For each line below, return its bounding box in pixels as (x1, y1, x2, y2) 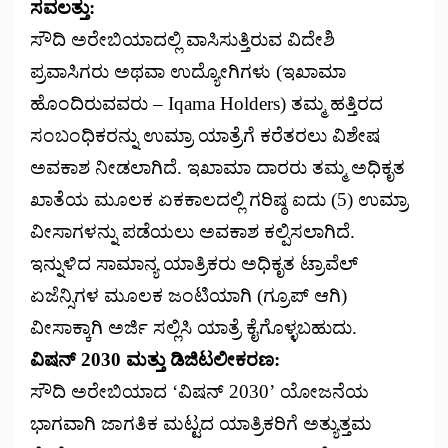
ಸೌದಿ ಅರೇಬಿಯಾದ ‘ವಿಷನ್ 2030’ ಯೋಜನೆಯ (30, 380, 369, 402)
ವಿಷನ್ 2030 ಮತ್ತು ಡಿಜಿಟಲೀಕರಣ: (30, 348, 280, 370)
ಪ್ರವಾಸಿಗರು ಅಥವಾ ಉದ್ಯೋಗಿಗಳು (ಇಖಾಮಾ (30, 60, 346, 82)
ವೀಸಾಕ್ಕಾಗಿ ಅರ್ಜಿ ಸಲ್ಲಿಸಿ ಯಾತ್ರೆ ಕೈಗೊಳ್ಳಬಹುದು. (30, 316, 357, 338)
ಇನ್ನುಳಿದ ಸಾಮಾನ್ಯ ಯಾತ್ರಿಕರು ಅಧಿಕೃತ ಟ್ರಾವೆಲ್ (30, 252, 358, 274)
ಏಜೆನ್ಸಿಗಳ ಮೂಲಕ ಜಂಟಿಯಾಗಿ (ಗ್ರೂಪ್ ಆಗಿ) (30, 284, 347, 306)
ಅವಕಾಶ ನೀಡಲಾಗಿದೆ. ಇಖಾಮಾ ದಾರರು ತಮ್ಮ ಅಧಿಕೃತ (30, 156, 405, 178)
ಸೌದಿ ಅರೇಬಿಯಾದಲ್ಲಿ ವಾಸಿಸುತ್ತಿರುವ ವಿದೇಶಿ (30, 28, 335, 50)
